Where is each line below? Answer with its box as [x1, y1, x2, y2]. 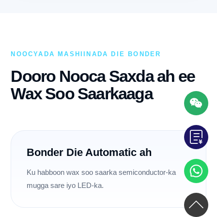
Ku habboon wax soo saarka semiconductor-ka [27, 168, 176, 177]
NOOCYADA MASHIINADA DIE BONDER [11, 50, 161, 58]
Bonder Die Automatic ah [27, 146, 152, 159]
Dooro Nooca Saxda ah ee [11, 67, 195, 86]
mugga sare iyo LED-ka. [27, 181, 104, 190]
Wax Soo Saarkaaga [11, 84, 153, 103]
